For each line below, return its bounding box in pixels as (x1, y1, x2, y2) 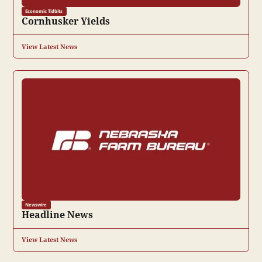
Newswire (25, 201, 47, 208)
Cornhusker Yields (21, 15, 110, 27)
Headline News (21, 208, 93, 221)
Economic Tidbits (25, 8, 63, 15)
